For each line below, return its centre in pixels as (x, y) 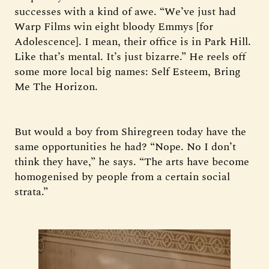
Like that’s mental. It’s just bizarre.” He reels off (130, 57)
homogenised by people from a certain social (122, 177)
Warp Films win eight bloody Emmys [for (114, 27)
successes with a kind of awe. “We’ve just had (125, 12)
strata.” (31, 192)
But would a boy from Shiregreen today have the (130, 132)
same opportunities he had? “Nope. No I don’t (125, 147)
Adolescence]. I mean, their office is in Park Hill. (133, 42)
